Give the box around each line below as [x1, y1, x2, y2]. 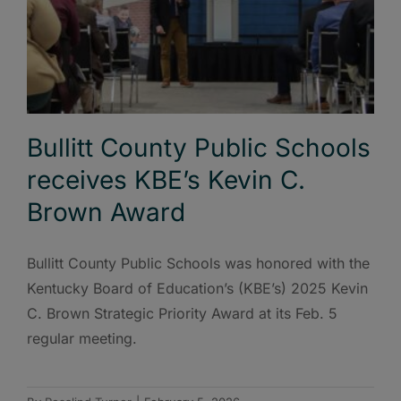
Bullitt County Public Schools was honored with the [27, 254, 370, 273]
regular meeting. [27, 329, 137, 348]
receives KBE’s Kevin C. [27, 165, 305, 196]
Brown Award [27, 197, 185, 228]
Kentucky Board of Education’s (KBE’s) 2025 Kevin [27, 279, 368, 298]
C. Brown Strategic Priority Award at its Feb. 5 [27, 304, 337, 323]
